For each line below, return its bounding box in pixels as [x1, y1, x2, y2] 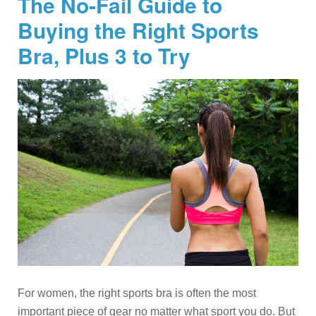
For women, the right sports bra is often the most [18, 287, 256, 300]
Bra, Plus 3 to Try [18, 39, 190, 71]
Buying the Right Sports [18, 14, 259, 45]
